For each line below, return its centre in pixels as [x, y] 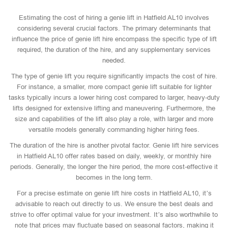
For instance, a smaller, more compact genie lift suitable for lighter [114, 87]
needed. [114, 60]
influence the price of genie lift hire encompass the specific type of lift [114, 39]
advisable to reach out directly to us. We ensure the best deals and [114, 204]
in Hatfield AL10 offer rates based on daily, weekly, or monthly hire [114, 156]
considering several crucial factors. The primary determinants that [114, 28]
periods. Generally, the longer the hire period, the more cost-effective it [114, 167]
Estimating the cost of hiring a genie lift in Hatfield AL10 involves [114, 18]
